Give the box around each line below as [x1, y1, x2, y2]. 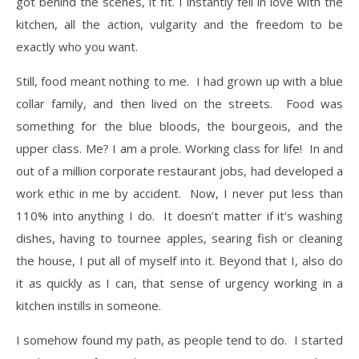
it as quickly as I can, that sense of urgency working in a [16, 274, 343, 291]
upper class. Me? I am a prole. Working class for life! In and [16, 139, 343, 156]
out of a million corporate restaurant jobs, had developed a [16, 162, 343, 179]
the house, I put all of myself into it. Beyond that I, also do [16, 252, 343, 268]
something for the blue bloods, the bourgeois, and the [16, 117, 343, 134]
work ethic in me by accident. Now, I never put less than [16, 184, 343, 201]
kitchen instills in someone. [16, 296, 161, 313]
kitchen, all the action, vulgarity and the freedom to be [16, 15, 343, 32]
